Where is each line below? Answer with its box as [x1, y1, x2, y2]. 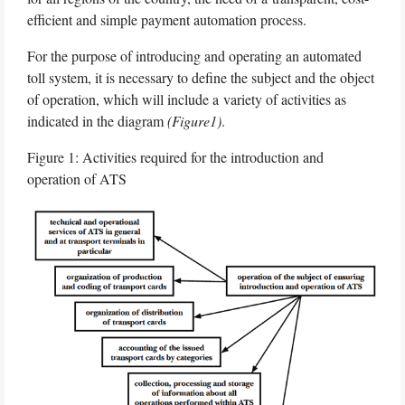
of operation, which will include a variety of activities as [27, 89, 346, 108]
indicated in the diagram [27, 111, 167, 130]
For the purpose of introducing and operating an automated [27, 46, 362, 65]
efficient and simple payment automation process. [27, 10, 306, 29]
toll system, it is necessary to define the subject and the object [27, 68, 374, 87]
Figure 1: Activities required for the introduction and [27, 147, 324, 166]
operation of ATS [27, 169, 127, 188]
